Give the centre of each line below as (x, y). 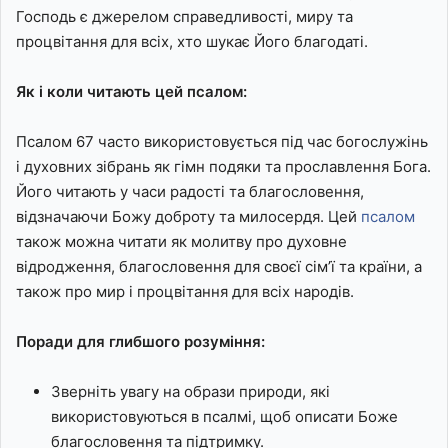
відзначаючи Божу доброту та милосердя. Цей (188, 217)
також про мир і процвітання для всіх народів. (185, 292)
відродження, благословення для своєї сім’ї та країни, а (219, 267)
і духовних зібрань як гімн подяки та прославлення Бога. (223, 167)
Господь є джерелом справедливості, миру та (184, 17)
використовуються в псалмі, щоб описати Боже (224, 417)
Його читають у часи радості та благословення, (190, 192)
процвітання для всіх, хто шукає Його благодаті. (192, 42)
